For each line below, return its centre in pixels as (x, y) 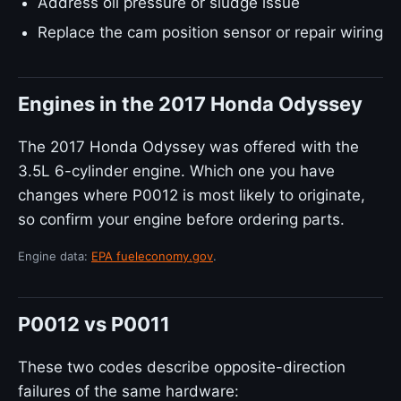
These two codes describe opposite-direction (182, 367)
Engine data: (55, 256)
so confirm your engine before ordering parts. (181, 219)
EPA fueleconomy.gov (152, 256)
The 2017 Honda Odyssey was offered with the (188, 147)
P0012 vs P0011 (94, 324)
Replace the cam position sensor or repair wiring (210, 32)
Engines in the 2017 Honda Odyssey (190, 104)
